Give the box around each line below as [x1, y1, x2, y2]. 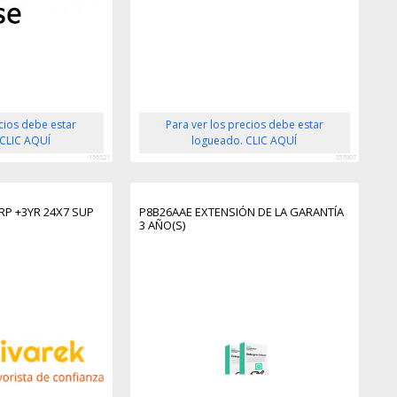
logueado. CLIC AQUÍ [191, 132, 298, 148]
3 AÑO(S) [138, 216, 185, 233]
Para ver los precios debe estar [165, 116, 323, 132]
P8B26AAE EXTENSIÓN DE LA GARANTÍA [138, 203, 344, 220]
